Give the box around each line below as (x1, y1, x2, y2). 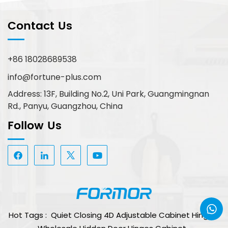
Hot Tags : (9, 209, 49, 220)
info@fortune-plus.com (8, 71, 101, 83)
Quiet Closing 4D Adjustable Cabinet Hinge (51, 209, 213, 220)
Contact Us (8, 17, 72, 36)
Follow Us (8, 117, 62, 136)
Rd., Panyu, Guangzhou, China (8, 100, 123, 112)
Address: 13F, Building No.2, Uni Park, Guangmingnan (8, 88, 209, 100)
